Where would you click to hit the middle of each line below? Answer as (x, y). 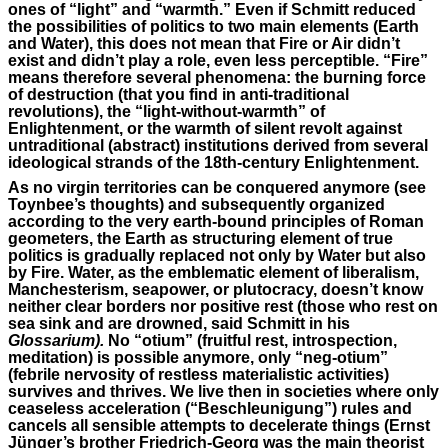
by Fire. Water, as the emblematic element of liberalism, (214, 273)
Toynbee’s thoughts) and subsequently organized (197, 205)
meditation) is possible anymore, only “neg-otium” (198, 358)
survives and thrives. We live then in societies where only (224, 392)
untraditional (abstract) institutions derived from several (218, 146)
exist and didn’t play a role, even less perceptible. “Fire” (218, 61)
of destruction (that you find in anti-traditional (179, 95)
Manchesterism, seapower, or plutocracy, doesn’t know (216, 290)
